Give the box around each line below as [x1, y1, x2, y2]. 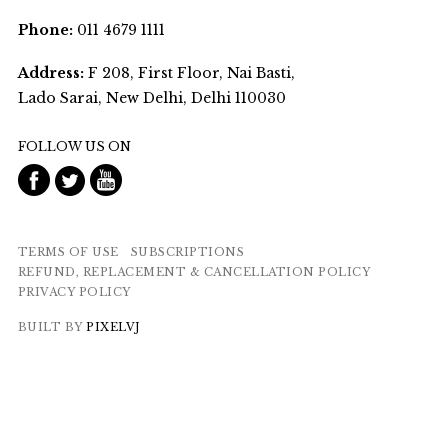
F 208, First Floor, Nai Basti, [83, 64, 295, 83]
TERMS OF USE [17, 245, 119, 260]
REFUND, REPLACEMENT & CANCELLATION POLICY [17, 265, 371, 280]
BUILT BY [17, 320, 87, 335]
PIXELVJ [86, 320, 141, 335]
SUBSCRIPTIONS [130, 245, 245, 260]
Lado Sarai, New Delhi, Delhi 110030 [17, 89, 286, 108]
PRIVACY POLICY [17, 285, 131, 300]
